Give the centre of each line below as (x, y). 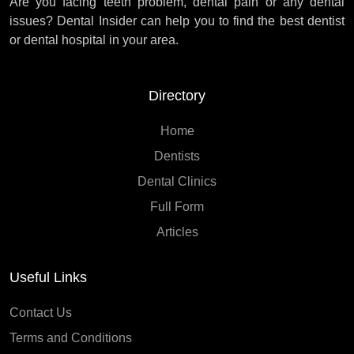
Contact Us (41, 312)
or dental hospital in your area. (94, 40)
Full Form (177, 206)
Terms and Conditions (71, 337)
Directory (177, 95)
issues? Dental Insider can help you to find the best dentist (177, 21)
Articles (177, 232)
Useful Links (48, 277)
